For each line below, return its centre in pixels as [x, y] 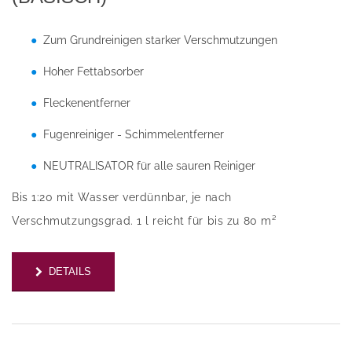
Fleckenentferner [87, 103]
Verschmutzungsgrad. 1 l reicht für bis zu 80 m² [144, 221]
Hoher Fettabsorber [93, 72]
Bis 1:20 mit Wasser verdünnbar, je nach [122, 198]
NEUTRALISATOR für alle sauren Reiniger [149, 166]
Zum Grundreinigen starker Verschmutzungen [160, 40]
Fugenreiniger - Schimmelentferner [134, 135]
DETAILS [70, 271]
